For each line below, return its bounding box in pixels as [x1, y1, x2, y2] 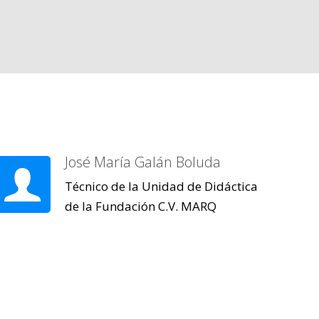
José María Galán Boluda [65, 152, 221, 172]
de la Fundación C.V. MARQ [65, 198, 217, 215]
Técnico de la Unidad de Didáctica [65, 178, 258, 195]
